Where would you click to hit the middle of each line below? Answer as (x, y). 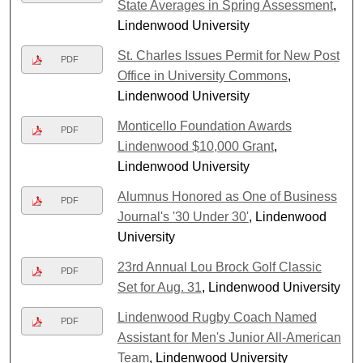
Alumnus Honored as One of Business (227, 196)
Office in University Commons (202, 75)
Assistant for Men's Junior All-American (229, 337)
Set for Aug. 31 (159, 287)
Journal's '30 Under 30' (183, 216)
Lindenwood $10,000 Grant (195, 146)
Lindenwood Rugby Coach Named (217, 317)
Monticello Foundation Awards (204, 126)
